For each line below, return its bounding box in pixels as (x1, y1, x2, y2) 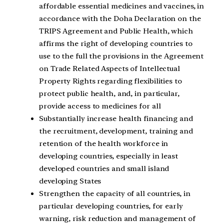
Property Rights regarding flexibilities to (39, 76, 182, 86)
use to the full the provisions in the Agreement (39, 51, 204, 61)
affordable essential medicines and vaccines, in (39, 1, 204, 11)
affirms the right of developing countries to (39, 39, 192, 48)
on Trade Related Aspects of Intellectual (39, 64, 180, 73)
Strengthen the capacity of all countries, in (39, 189, 190, 198)
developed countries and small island (39, 164, 169, 173)
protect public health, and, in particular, (39, 89, 179, 98)
